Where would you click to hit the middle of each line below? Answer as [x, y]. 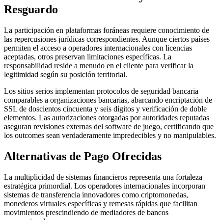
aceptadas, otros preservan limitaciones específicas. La [88, 57]
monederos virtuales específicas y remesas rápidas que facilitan [101, 204]
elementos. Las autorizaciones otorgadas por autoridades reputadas [107, 118]
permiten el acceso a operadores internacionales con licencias [98, 48]
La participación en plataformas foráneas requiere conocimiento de [107, 30]
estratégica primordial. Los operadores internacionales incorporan [105, 186]
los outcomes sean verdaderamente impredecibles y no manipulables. [110, 136]
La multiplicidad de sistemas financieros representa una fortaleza [103, 177]
